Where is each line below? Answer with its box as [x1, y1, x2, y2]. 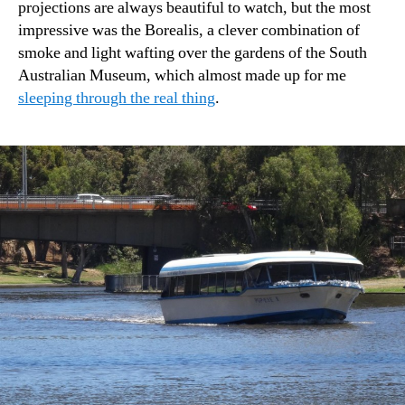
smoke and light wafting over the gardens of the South [18, 42, 367, 64]
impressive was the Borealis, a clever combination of [18, 20, 360, 42]
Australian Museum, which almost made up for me [18, 65, 346, 87]
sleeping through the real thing [18, 88, 215, 109]
